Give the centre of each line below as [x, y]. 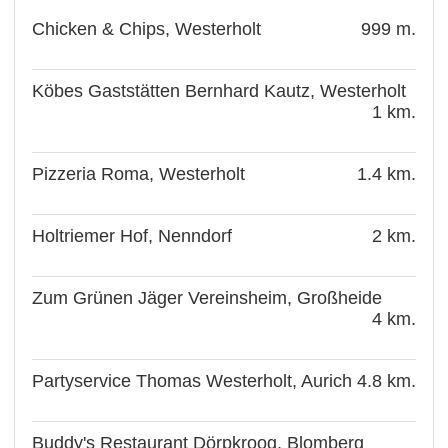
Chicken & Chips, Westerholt [147, 28]
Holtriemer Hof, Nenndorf [132, 235]
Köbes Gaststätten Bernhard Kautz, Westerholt [219, 90]
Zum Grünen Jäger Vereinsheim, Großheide [207, 297]
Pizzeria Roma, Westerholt [139, 173]
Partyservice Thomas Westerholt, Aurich [192, 380]
